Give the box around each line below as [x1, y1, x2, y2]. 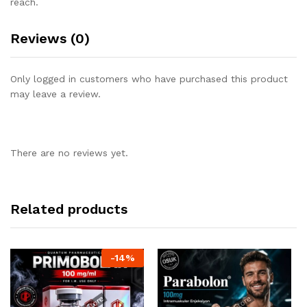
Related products [10, 200, 127, 217]
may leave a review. [10, 88, 101, 100]
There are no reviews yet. [10, 147, 128, 158]
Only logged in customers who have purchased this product [10, 73, 288, 85]
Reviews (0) [10, 30, 90, 47]
